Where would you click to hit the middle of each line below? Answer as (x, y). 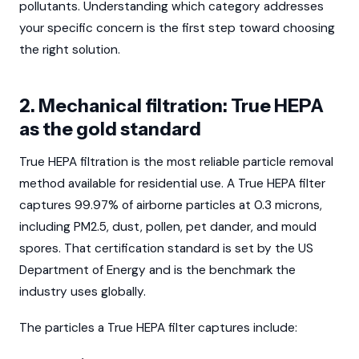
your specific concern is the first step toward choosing (177, 28)
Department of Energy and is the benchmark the (157, 270)
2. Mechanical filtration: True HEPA (171, 106)
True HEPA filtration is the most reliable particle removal (176, 161)
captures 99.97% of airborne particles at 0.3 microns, (171, 205)
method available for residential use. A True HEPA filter (172, 183)
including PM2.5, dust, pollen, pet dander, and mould (168, 226)
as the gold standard (110, 129)
